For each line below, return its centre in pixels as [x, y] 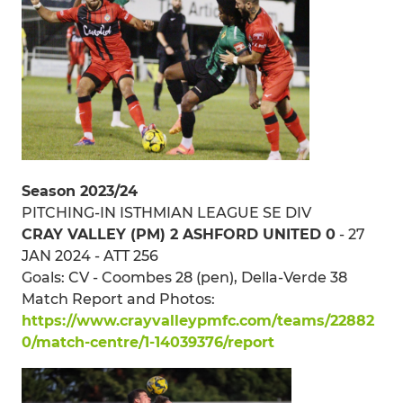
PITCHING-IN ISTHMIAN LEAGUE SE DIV [166, 212]
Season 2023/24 [80, 191]
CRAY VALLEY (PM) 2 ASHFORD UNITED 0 [179, 234]
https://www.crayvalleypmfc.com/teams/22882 [198, 320]
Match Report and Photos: [118, 299]
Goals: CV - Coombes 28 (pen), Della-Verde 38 [184, 277]
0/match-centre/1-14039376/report [148, 342]
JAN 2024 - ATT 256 [90, 255]
